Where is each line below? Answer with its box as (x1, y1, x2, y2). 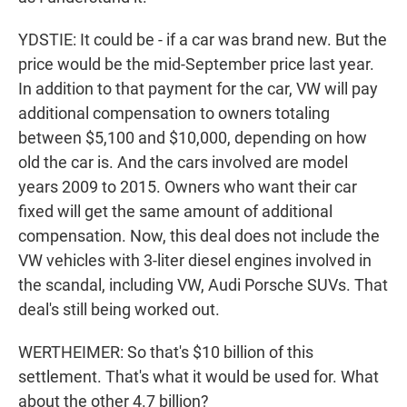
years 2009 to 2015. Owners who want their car (18, 177, 357, 196)
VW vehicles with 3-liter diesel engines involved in (18, 251, 372, 270)
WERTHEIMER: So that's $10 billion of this (18, 342, 313, 362)
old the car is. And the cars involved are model (18, 153, 348, 172)
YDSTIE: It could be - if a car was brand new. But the (18, 30, 387, 49)
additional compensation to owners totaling (18, 104, 330, 123)
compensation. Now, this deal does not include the (18, 226, 380, 245)
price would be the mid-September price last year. (18, 55, 374, 74)
